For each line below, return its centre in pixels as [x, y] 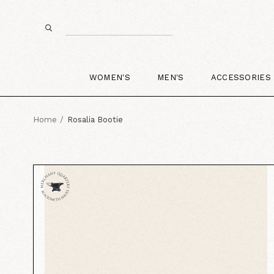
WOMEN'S [109, 77]
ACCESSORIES [241, 77]
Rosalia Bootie [95, 119]
